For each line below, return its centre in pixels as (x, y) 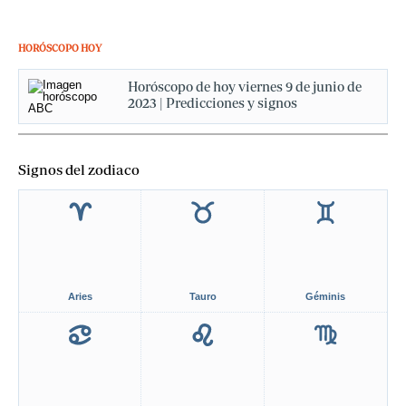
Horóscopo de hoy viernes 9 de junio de (245, 87)
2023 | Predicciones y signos (213, 103)
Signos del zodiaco (79, 169)
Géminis (326, 296)
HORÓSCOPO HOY (60, 48)
